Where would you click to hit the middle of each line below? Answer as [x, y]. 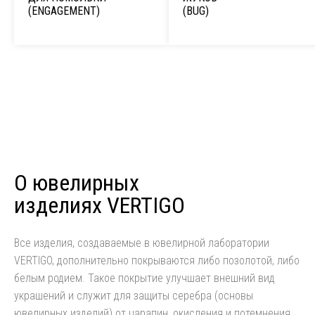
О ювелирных [77, 183]
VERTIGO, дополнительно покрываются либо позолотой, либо [157, 261]
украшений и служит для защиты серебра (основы [134, 296]
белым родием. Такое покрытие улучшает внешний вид [144, 278]
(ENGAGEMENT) [64, 11]
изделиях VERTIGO [99, 205]
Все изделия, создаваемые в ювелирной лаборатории [142, 243]
